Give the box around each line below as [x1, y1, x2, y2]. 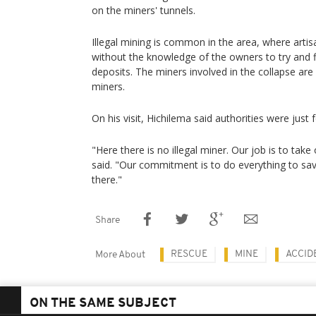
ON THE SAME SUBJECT [30, 297, 176, 310]
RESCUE [171, 249, 207, 260]
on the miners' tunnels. [92, 4, 195, 17]
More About [95, 250, 145, 260]
